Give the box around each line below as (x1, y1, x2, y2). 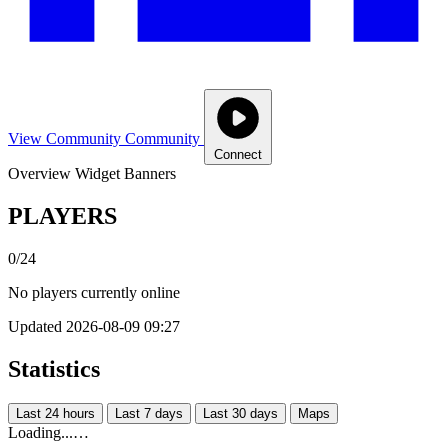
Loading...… (8, 423, 89, 441)
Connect (214, 146, 262, 162)
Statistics (8, 355, 100, 382)
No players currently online (8, 283, 180, 301)
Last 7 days (115, 405, 183, 421)
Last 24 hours (16, 405, 95, 421)
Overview (8, 164, 71, 182)
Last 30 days (203, 405, 278, 421)
